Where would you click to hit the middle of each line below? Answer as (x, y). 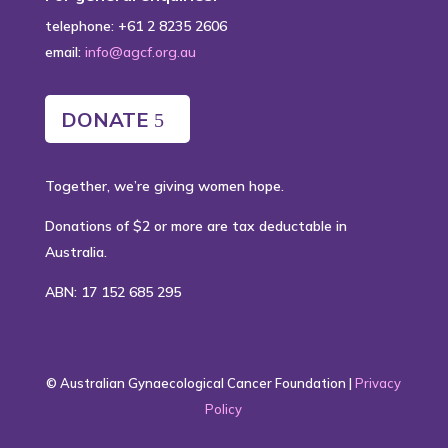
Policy (224, 409)
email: (64, 52)
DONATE (104, 119)
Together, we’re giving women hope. (164, 186)
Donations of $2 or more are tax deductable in (195, 226)
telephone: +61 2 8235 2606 (135, 26)
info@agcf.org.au (140, 52)
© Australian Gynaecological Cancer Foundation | (201, 383)
